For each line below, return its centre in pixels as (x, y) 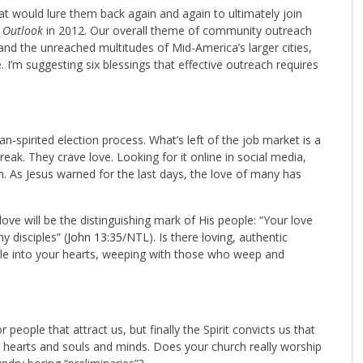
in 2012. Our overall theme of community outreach (179, 30)
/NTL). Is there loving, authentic (205, 237)
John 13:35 (95, 237)
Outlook (24, 30)
